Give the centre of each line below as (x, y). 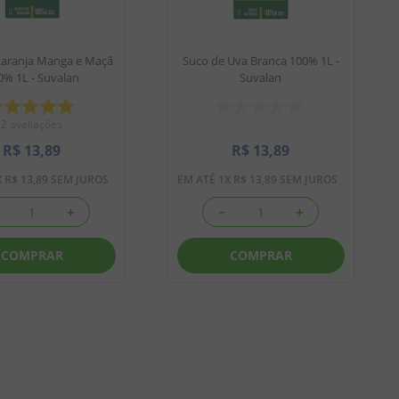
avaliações (36, 125)
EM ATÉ (197, 180)
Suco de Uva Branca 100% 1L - (261, 61)
